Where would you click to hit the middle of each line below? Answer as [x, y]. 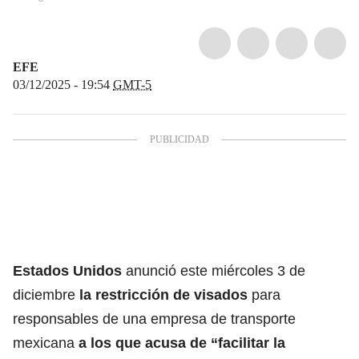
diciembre [46, 294]
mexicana [44, 343]
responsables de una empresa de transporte [154, 319]
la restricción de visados [163, 294]
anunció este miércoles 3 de [216, 270]
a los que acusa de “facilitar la [182, 343]
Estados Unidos [69, 270]
